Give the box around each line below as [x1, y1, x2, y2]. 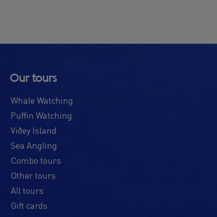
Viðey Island [11, 124, 57, 136]
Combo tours [11, 155, 61, 166]
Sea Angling [11, 139, 57, 151]
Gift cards [11, 200, 47, 211]
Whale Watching [11, 94, 73, 106]
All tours [11, 185, 44, 196]
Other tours [11, 170, 56, 181]
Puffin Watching [11, 109, 72, 121]
